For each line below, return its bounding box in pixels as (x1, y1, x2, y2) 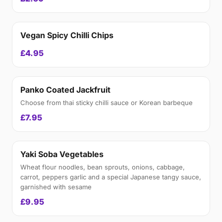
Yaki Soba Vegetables (20, 149, 104, 159)
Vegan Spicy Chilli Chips (20, 30, 113, 40)
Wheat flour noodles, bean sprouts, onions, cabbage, (20, 163, 185, 171)
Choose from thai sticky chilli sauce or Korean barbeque (20, 99, 193, 107)
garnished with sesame (20, 183, 92, 191)
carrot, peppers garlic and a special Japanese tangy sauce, (20, 173, 201, 181)
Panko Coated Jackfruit (20, 85, 111, 95)
